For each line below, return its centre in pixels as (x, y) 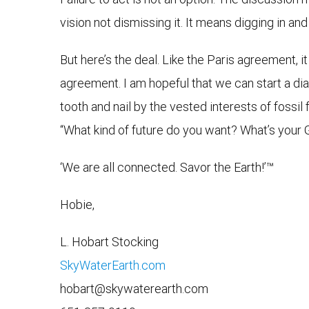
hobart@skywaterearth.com (134, 289)
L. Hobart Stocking (109, 242)
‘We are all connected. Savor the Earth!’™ (167, 168)
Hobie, (77, 205)
